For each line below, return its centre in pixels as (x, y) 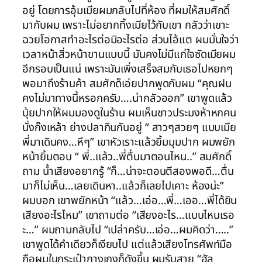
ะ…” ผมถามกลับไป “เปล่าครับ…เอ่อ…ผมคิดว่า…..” (128, 230)
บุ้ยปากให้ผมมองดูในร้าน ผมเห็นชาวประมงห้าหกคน (130, 113)
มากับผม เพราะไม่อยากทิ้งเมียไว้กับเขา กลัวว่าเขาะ (126, 25)
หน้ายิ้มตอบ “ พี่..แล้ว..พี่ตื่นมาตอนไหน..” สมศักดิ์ (127, 157)
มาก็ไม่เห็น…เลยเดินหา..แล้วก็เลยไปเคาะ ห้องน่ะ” (123, 186)
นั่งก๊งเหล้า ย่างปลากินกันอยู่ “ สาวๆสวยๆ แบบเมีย (130, 128)
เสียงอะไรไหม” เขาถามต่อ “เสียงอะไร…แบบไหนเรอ (128, 216)
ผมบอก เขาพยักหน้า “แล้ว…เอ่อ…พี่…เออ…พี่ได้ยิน (130, 201)
